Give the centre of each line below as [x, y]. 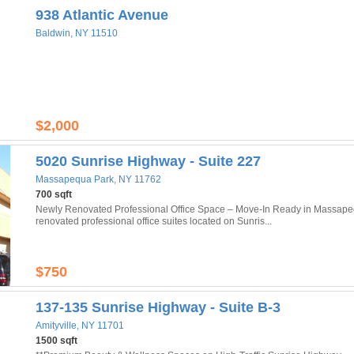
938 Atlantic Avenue [102, 15]
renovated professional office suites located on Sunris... [154, 221]
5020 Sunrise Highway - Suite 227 [148, 161]
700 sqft [54, 194]
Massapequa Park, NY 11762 [98, 179]
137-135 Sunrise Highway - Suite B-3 [158, 307]
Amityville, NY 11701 [80, 326]
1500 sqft [56, 341]
